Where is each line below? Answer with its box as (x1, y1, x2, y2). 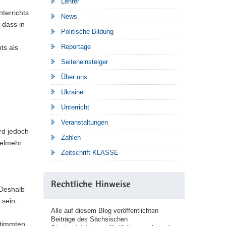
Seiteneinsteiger (61, 58, 108, 66)
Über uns (61, 73, 87, 81)
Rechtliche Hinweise (51, 181, 131, 190)
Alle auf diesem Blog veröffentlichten (51, 207, 158, 214)
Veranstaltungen (61, 119, 108, 126)
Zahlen (61, 134, 81, 141)
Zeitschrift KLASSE (61, 149, 119, 156)
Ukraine (61, 88, 83, 96)
